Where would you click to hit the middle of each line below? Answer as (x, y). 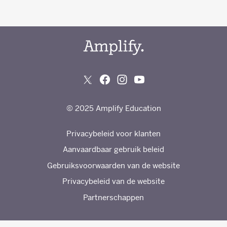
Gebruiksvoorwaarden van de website (113, 165)
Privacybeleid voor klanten (113, 133)
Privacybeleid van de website (113, 181)
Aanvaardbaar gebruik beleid (113, 149)
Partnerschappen (113, 197)
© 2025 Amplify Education (113, 108)
